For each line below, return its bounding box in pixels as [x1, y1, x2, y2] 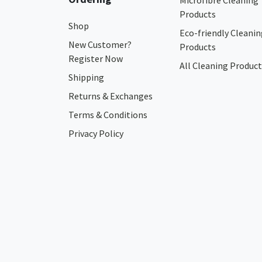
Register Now [68, 53, 123, 64]
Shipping [68, 71, 104, 83]
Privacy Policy [68, 127, 123, 139]
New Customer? [68, 39, 132, 50]
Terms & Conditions [68, 109, 147, 120]
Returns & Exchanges [68, 90, 154, 102]
